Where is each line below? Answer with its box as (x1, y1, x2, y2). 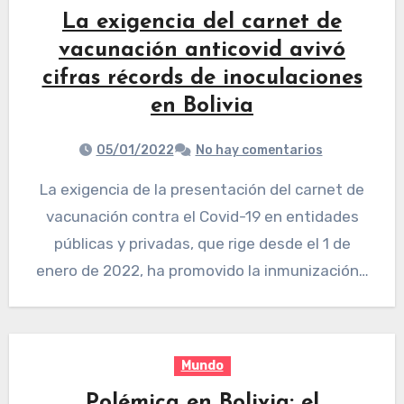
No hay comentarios (195, 142, 323, 159)
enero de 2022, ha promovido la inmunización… (35, 262, 369, 280)
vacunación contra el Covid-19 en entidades (45, 207, 359, 226)
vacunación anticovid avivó (59, 40, 345, 62)
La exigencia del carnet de (62, 12, 342, 34)
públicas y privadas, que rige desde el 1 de (53, 234, 351, 253)
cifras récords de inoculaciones (41, 68, 363, 90)
